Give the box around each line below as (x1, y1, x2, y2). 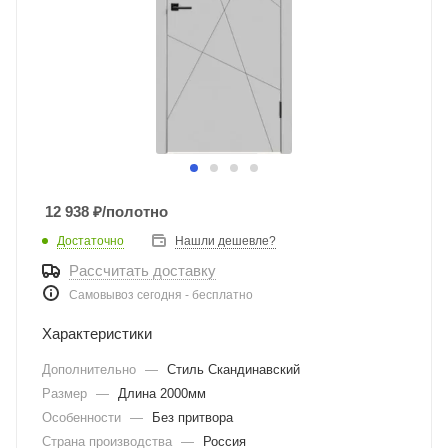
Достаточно (57, 233, 124, 248)
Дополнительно (42, 362, 140, 377)
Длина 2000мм (118, 386, 206, 401)
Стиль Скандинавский (167, 362, 300, 377)
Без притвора (152, 410, 233, 425)
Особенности (42, 410, 125, 425)
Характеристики (42, 325, 152, 342)
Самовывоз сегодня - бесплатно (69, 288, 253, 302)
